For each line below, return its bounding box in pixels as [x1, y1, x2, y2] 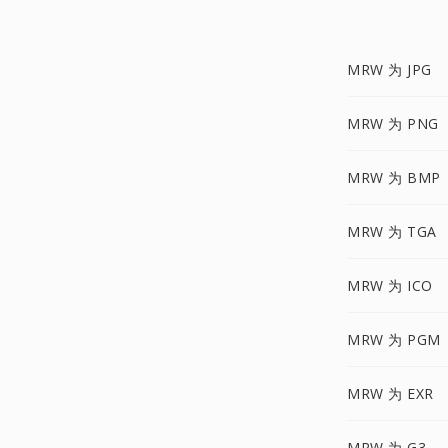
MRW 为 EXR [347, 384, 434, 403]
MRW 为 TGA [347, 222, 437, 241]
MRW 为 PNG [347, 114, 439, 133]
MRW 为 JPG [347, 60, 432, 79]
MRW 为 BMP [347, 168, 441, 187]
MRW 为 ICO [347, 276, 433, 295]
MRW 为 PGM [347, 330, 441, 349]
